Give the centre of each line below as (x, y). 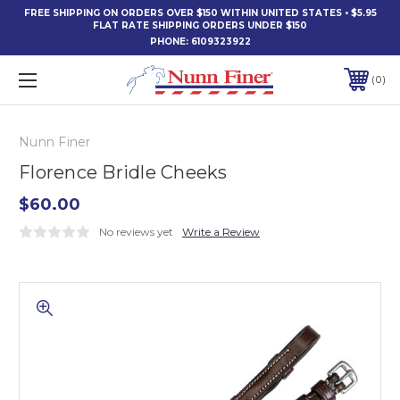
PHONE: (170, 42)
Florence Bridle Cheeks (123, 172)
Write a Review (221, 231)
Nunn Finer (55, 142)
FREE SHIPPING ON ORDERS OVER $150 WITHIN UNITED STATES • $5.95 (200, 13)
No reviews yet (136, 231)
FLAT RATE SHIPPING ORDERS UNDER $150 (200, 25)
